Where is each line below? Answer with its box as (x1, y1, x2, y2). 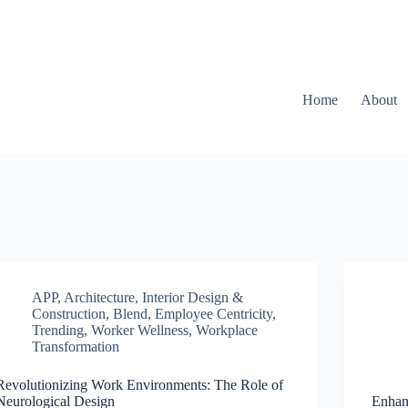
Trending (32, 322, 85, 338)
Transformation (32, 339, 120, 354)
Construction (32, 306, 107, 321)
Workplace (196, 322, 259, 338)
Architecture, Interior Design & (64, 290, 244, 305)
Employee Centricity (155, 306, 273, 321)
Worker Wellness (91, 322, 189, 338)
